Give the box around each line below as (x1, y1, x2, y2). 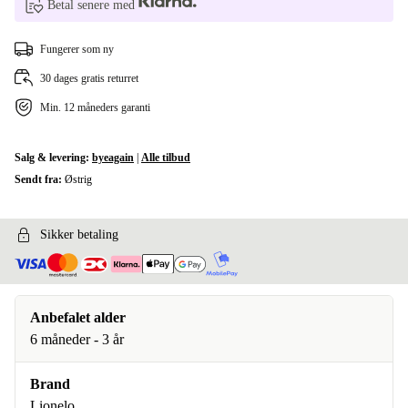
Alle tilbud (141, 151, 190, 164)
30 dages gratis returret (40, 72, 138, 85)
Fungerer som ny (40, 43, 114, 56)
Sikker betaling (40, 228, 118, 241)
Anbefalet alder (30, 310, 126, 326)
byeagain (92, 151, 134, 164)
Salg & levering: (15, 151, 92, 164)
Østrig (65, 173, 92, 186)
